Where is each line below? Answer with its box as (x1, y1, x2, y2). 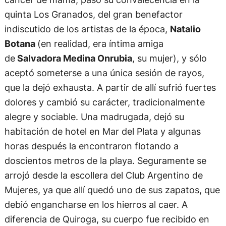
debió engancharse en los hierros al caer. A (4, 198, 188, 210)
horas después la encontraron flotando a (4, 140, 179, 151)
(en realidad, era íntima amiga (37, 37, 163, 49)
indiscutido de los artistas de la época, (4, 23, 170, 34)
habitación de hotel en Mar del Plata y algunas (4, 125, 201, 137)
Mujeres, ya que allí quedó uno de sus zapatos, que (4, 184, 220, 195)
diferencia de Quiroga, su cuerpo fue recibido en (4, 213, 209, 224)
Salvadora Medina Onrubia (15, 52, 132, 64)
